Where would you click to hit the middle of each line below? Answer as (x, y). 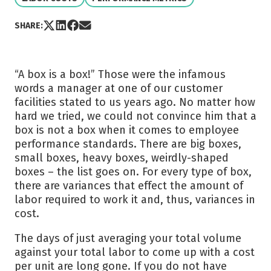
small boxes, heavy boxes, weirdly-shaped (122, 158)
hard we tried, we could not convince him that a (135, 116)
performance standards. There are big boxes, (128, 144)
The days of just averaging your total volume (128, 238)
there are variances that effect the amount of (129, 186)
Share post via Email (124, 24)
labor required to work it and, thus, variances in (135, 200)
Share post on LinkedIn (107, 24)
